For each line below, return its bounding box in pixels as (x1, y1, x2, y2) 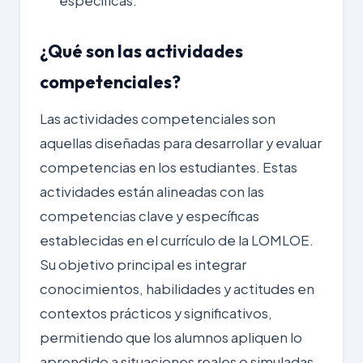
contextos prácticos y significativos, (40, 304, 272, 322)
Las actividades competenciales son (40, 109, 275, 127)
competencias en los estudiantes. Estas (40, 158, 297, 176)
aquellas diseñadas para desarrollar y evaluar (40, 134, 322, 152)
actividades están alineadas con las (40, 182, 264, 200)
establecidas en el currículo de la (40, 231, 251, 249)
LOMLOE (251, 231, 310, 249)
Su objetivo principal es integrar (40, 255, 246, 273)
